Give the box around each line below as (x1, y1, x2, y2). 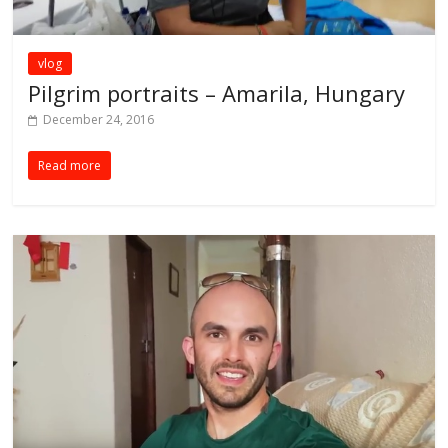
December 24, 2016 (43, 110, 155, 128)
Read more (38, 156, 102, 174)
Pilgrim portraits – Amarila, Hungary (28, 77, 406, 108)
